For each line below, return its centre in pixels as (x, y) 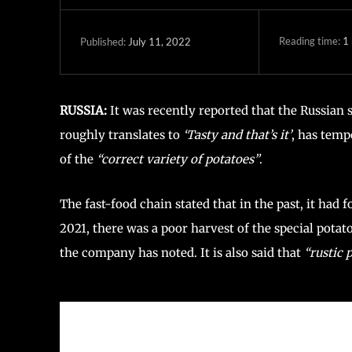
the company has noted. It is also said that (182, 252)
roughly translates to (121, 134)
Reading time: (310, 41)
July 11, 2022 (159, 42)
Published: (103, 42)
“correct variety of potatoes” (176, 159)
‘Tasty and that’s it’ (237, 134)
